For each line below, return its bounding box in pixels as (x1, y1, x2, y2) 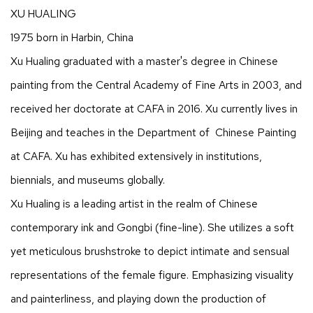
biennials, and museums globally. (10, 172, 165, 187)
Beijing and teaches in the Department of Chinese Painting (10, 124, 296, 140)
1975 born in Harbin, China (10, 29, 133, 45)
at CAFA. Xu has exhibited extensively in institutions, (10, 148, 262, 163)
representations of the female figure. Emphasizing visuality (10, 267, 293, 282)
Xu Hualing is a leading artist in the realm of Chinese (10, 196, 258, 211)
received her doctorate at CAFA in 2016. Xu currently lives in (10, 101, 298, 116)
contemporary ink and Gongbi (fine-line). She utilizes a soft (10, 219, 294, 235)
